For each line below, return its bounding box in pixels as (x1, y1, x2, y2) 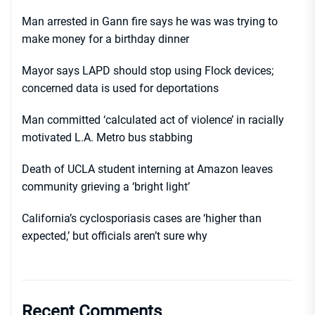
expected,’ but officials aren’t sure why (22, 229, 207, 243)
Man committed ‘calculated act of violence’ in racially (22, 113, 284, 127)
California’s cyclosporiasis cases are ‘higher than (22, 212, 262, 226)
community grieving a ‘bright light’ (22, 180, 190, 194)
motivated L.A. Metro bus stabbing (22, 131, 193, 145)
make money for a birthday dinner (22, 32, 189, 46)
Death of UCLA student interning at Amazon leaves (22, 162, 273, 176)
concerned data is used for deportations (22, 82, 219, 96)
